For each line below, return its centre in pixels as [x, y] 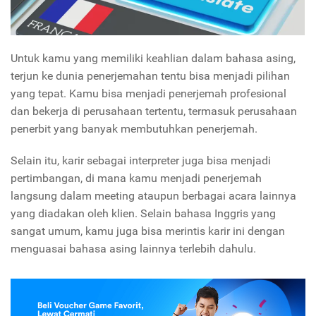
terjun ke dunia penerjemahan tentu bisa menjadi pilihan [150, 75]
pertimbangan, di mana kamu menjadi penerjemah [136, 178]
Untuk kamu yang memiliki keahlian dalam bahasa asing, [153, 58]
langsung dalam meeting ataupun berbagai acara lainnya [153, 195]
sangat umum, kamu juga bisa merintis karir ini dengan [148, 231]
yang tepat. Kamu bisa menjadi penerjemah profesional [148, 93]
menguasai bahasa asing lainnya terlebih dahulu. [133, 248]
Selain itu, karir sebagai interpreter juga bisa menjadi [141, 160]
